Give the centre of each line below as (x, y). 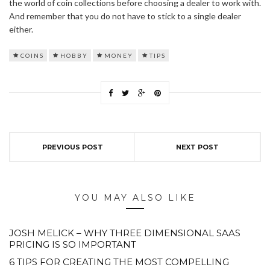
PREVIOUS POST (72, 147)
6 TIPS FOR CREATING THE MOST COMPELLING (119, 262)
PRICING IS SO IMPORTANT (73, 245)
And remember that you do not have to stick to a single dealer (125, 16)
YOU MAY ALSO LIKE (135, 198)
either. (21, 30)
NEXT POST (197, 147)
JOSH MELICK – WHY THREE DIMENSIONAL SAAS (125, 233)
